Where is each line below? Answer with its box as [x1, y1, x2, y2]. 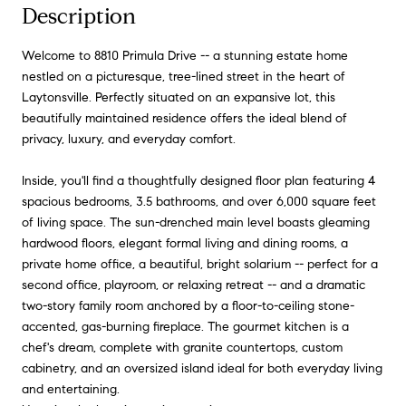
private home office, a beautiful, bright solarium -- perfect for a [22, 256, 378, 272]
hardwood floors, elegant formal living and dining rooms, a [22, 235, 348, 251]
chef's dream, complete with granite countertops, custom [22, 339, 343, 355]
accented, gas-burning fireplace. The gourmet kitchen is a [22, 318, 349, 334]
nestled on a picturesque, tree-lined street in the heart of [22, 68, 345, 84]
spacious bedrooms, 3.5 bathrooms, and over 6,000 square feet [22, 193, 376, 209]
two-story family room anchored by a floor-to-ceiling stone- [22, 297, 354, 314]
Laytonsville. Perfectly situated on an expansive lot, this [22, 89, 335, 105]
